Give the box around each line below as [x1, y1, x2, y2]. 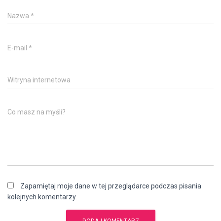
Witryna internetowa [7, 76, 71, 84]
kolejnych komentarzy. [7, 193, 77, 201]
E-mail [7, 44, 29, 52]
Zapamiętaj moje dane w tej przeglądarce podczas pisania [20, 182, 201, 190]
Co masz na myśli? [7, 108, 66, 116]
